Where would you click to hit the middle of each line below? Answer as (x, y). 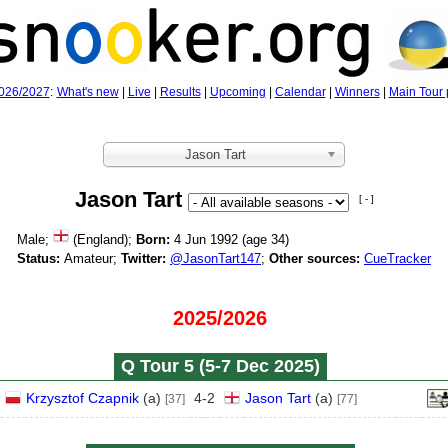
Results (180, 92)
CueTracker (397, 258)
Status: (38, 258)
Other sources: (314, 258)
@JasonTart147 (215, 258)
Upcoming (237, 92)
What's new (87, 92)
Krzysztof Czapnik (82, 398)
